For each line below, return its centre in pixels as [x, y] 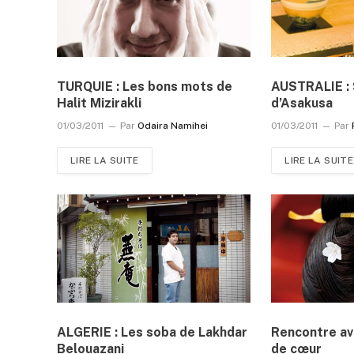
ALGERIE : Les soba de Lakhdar [152, 333]
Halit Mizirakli [99, 103]
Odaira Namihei [173, 125]
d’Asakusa [302, 103]
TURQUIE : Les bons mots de [145, 86]
